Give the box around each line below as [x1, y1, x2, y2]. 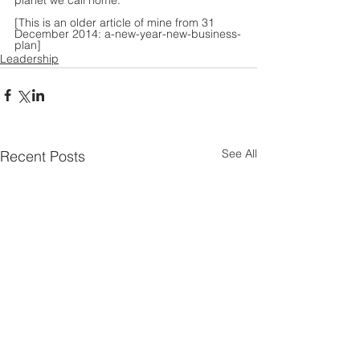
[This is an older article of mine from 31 [14, 15, 218, 31]
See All [222, 146, 257, 162]
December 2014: [14, 27, 104, 42]
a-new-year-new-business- [104, 27, 241, 42]
